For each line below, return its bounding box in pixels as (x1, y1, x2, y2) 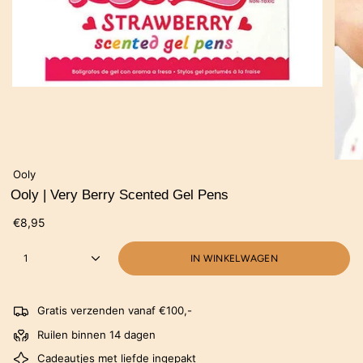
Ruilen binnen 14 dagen (37, 327, 156, 341)
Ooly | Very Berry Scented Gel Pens (11, 187, 228, 203)
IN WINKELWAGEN (190, 253, 279, 265)
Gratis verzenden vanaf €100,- (37, 304, 192, 318)
